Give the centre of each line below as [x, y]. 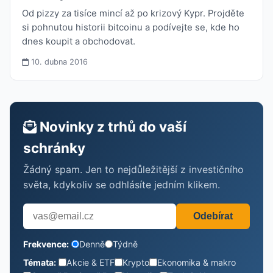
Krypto [136, 262]
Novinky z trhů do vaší [112, 126]
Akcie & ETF [91, 262]
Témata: [40, 262]
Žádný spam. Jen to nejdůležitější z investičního [134, 169]
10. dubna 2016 [58, 62]
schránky [55, 147]
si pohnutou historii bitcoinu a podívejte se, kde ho [131, 28]
